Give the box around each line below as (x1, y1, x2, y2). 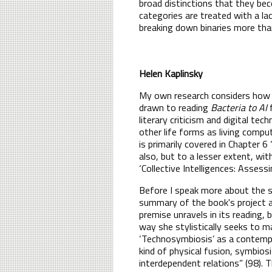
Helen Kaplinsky (139, 66, 203, 81)
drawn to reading (139, 100, 211, 115)
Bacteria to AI (211, 100, 267, 115)
